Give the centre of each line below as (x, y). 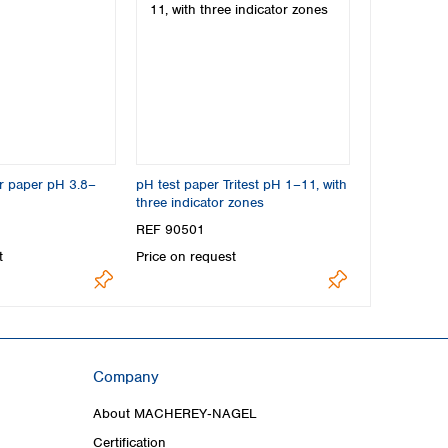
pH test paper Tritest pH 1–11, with (242, 184)
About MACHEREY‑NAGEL (175, 413)
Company (126, 376)
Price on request (186, 257)
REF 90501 (171, 230)
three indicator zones (200, 202)
